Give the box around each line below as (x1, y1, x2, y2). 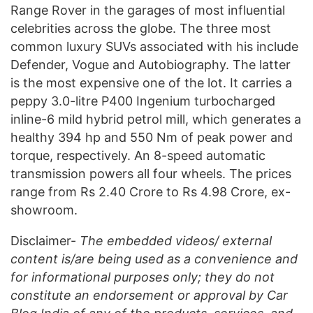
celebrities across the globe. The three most (10, 20, 271, 36)
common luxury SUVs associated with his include (10, 38, 298, 54)
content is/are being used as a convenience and (10, 251, 298, 266)
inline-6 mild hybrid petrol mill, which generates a (10, 111, 301, 126)
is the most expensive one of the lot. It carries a (10, 75, 292, 90)
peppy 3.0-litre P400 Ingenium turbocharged (10, 93, 275, 108)
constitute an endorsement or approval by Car (10, 287, 288, 303)
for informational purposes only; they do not (10, 269, 275, 284)
